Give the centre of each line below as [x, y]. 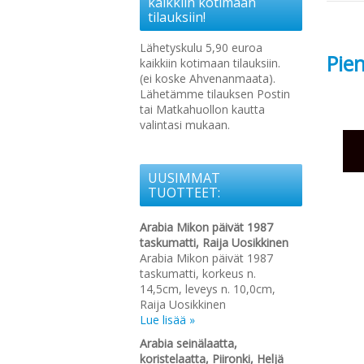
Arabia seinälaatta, [188, 343]
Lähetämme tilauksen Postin [215, 94]
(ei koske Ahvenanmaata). [208, 78]
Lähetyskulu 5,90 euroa [201, 48]
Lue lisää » [167, 320]
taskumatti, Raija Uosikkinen [214, 243]
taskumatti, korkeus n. [198, 273]
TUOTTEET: [184, 193]
